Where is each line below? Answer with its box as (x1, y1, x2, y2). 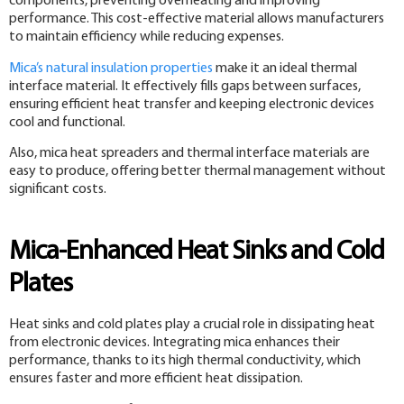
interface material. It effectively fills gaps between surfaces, (9, 78, 361, 94)
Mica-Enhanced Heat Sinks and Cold (9, 238, 384, 267)
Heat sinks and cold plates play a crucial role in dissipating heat (9, 317, 375, 333)
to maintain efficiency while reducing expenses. (9, 30, 284, 45)
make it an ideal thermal (213, 60, 357, 76)
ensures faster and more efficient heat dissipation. (9, 372, 303, 387)
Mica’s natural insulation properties (9, 60, 213, 76)
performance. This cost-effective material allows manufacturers (9, 12, 384, 27)
